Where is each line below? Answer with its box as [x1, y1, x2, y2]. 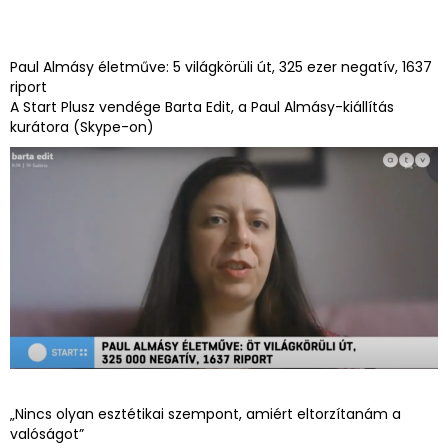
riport [10, 76, 47, 97]
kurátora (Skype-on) [10, 116, 154, 137]
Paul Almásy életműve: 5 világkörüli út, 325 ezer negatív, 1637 [10, 56, 432, 77]
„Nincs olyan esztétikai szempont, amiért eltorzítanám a [10, 404, 401, 425]
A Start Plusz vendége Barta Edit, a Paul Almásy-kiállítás [10, 96, 394, 117]
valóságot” [10, 424, 84, 445]
